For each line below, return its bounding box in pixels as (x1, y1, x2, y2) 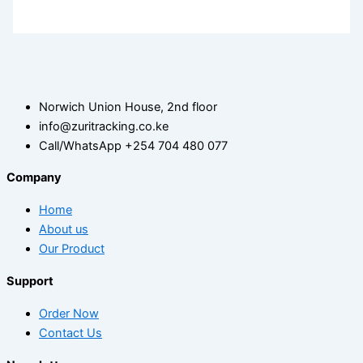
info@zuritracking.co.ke (39, 118, 169, 134)
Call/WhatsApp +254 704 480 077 (39, 138, 228, 153)
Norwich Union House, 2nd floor (39, 99, 217, 114)
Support (6, 273, 53, 288)
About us (39, 222, 88, 237)
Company (6, 169, 62, 185)
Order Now (39, 306, 99, 322)
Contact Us (39, 326, 102, 341)
